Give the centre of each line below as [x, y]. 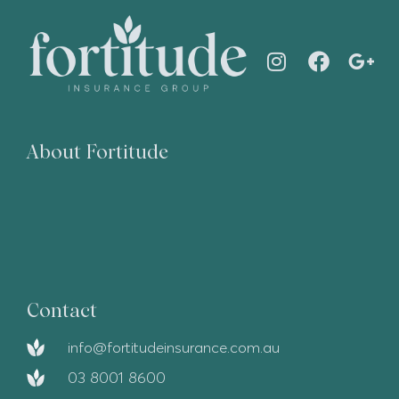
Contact [62, 310]
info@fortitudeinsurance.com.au [174, 347]
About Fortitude [98, 152]
